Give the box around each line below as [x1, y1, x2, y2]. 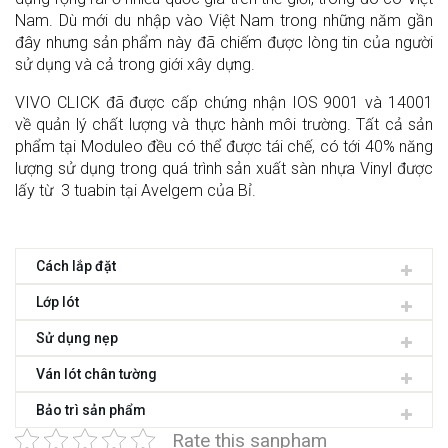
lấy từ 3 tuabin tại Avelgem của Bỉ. [15, 181, 256, 200]
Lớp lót [36, 294, 79, 310]
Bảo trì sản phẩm [36, 402, 146, 418]
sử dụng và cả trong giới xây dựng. [15, 55, 255, 74]
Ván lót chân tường [36, 366, 157, 382]
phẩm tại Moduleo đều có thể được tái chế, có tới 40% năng [15, 137, 433, 156]
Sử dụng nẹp [36, 330, 118, 346]
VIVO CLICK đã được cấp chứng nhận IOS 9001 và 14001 [15, 93, 433, 112]
